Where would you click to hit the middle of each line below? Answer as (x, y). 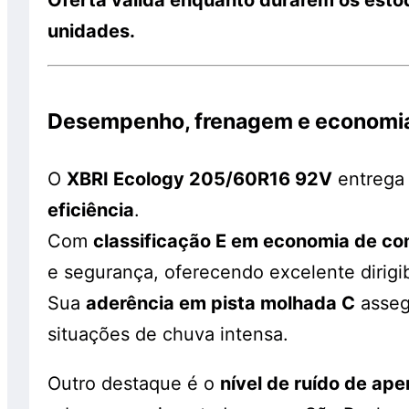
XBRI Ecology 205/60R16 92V (199, 178)
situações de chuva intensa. (168, 334)
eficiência (91, 210)
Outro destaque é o (134, 383)
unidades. (91, 31)
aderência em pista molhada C (220, 303)
